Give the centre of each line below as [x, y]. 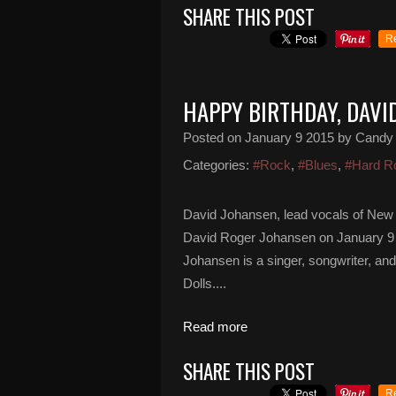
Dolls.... [205, 283]
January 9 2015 [289, 137]
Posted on [214, 137]
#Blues [318, 165]
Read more [215, 327]
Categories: [216, 165]
